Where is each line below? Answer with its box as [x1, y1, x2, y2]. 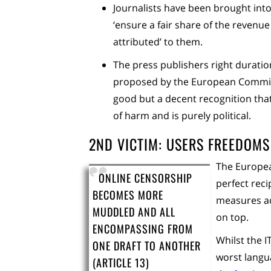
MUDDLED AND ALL [93, 204, 175, 220]
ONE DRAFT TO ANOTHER [93, 238, 201, 253]
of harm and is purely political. [113, 109, 251, 122]
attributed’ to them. [113, 35, 203, 48]
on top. [216, 211, 249, 224]
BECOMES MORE [93, 187, 163, 203]
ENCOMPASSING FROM [93, 221, 193, 237]
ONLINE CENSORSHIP [99, 170, 192, 186]
